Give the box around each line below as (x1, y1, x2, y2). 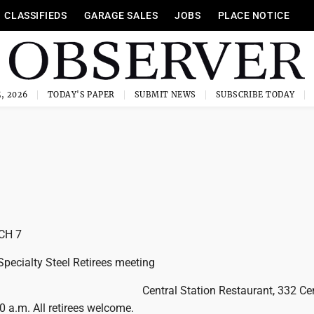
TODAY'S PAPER (47, 90, 115, 100)
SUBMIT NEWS (134, 90, 196, 100)
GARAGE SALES (83, 10, 158, 21)
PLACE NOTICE (217, 10, 290, 21)
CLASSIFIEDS (4, 10, 67, 21)
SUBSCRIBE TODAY (215, 90, 295, 100)
